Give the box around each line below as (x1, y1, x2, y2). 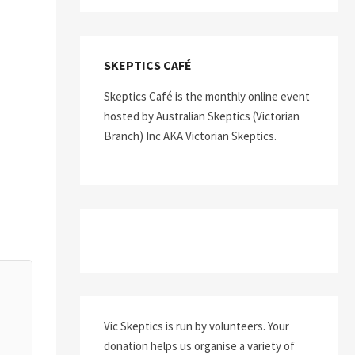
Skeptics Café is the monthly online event (104, 89, 310, 104)
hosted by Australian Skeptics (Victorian (104, 109, 300, 124)
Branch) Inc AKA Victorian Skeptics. (104, 128, 277, 143)
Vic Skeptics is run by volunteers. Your (104, 319, 289, 334)
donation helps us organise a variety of (104, 338, 295, 353)
